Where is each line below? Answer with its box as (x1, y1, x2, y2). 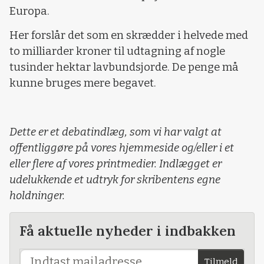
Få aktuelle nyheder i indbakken (19, 222, 236, 240)
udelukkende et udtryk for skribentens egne (9, 173, 220, 186)
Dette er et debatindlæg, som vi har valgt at (9, 125, 222, 138)
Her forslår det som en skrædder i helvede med (9, 29, 248, 42)
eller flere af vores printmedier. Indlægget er (9, 157, 222, 170)
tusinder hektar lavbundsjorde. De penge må (9, 61, 239, 74)
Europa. (9, 4, 49, 18)
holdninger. (9, 189, 65, 202)
